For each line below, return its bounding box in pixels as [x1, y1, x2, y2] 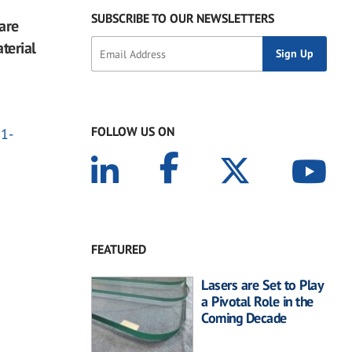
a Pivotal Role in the [201, 292, 313, 311]
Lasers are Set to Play [201, 276, 322, 295]
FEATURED [91, 241, 146, 258]
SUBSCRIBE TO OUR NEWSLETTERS [91, 10, 274, 27]
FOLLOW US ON [91, 123, 174, 140]
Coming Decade [201, 309, 287, 328]
